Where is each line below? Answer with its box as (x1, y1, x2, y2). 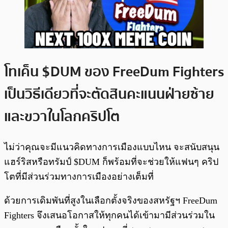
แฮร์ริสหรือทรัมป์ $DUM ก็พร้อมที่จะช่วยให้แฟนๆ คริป (4, 156, 218, 167)
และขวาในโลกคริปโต (4, 105, 120, 128)
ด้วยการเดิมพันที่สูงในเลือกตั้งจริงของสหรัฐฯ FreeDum (4, 195, 217, 206)
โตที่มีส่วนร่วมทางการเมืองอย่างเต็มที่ (4, 171, 154, 182)
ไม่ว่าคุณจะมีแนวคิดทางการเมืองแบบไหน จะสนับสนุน (4, 141, 219, 152)
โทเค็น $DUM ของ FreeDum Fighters (4, 60, 224, 83)
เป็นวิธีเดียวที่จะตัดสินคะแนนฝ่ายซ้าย (4, 82, 214, 105)
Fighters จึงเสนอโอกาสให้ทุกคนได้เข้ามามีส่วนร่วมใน (4, 210, 215, 220)
